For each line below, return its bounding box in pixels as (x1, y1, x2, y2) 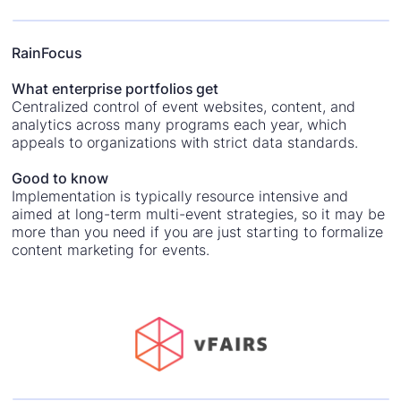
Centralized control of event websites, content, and (12, 97, 355, 115)
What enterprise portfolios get (12, 79, 219, 98)
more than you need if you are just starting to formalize (12, 222, 383, 241)
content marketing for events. (12, 240, 210, 259)
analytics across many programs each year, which (12, 115, 346, 133)
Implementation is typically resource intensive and (12, 186, 348, 205)
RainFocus (12, 43, 83, 62)
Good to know (12, 168, 109, 187)
